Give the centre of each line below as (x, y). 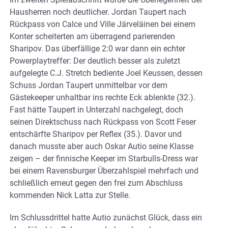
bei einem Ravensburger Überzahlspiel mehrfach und (104, 171)
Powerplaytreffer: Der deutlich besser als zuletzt (95, 61)
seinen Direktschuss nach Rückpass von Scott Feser (103, 122)
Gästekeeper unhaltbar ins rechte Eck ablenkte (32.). (103, 98)
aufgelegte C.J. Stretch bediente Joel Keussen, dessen (106, 73)
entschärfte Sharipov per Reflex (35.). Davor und (96, 134)
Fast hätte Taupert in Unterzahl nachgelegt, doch (96, 110)
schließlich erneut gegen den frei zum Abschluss (96, 183)
